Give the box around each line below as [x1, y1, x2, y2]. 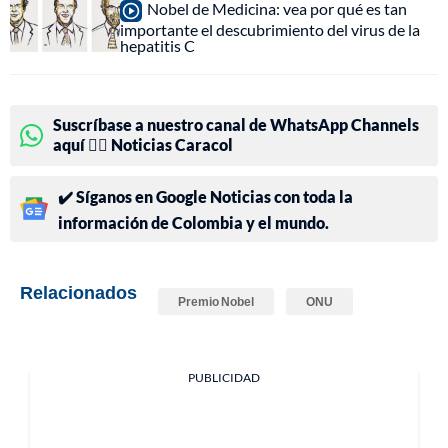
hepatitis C [120, 35, 195, 55]
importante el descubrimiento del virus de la [120, 19, 420, 39]
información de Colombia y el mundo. [58, 212, 329, 232]
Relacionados [20, 280, 137, 303]
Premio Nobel [178, 293, 254, 309]
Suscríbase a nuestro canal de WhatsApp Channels [53, 114, 419, 134]
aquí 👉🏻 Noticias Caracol [53, 134, 233, 154]
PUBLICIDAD [188, 369, 260, 385]
